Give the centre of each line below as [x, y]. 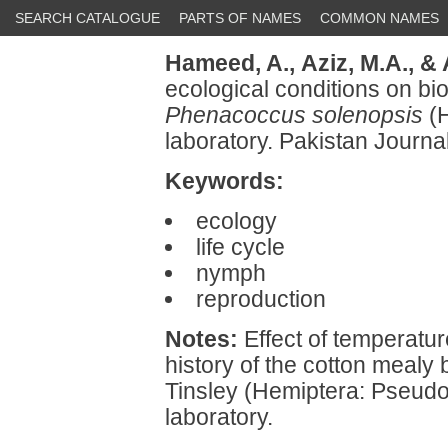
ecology [236, 221]
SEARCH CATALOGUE [87, 18]
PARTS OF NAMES [240, 18]
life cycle [240, 247]
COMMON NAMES [379, 18]
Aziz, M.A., [357, 63]
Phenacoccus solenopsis [294, 115]
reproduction [260, 299]
